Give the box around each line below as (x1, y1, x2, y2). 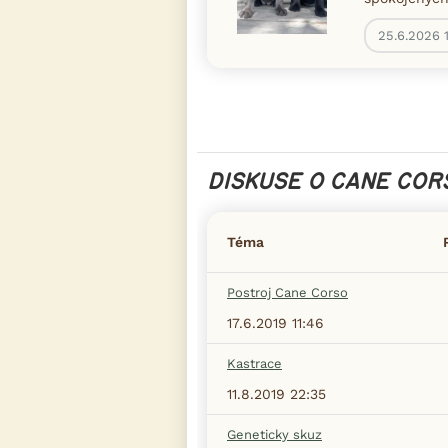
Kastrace (227, 356, 282, 372)
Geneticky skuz (227, 427, 322, 443)
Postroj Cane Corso (227, 285, 348, 301)
